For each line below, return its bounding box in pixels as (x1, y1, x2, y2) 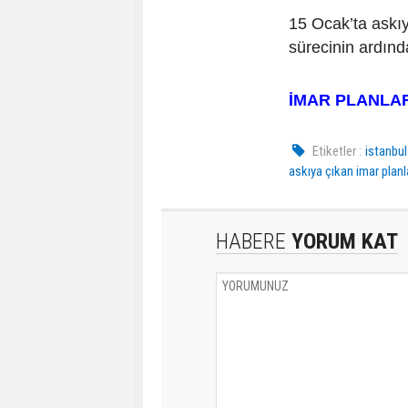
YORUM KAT (286, 229, 398, 255)
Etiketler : (312, 143, 362, 160)
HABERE (216, 229, 286, 255)
